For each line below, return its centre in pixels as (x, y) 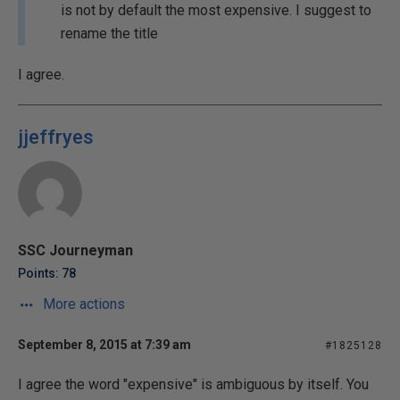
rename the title (109, 33)
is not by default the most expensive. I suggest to (216, 10)
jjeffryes (56, 137)
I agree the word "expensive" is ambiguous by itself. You (193, 384)
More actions (82, 304)
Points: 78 (47, 273)
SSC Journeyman (75, 250)
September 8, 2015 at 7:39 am (104, 345)
